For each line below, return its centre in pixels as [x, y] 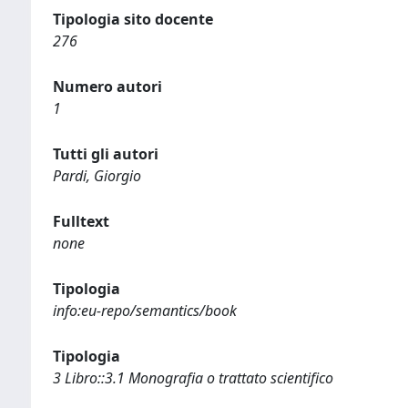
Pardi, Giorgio [97, 176]
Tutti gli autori [106, 154]
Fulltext [81, 221]
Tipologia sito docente [133, 19]
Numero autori [107, 87]
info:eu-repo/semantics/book [145, 311]
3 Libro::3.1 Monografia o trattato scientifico [193, 378]
